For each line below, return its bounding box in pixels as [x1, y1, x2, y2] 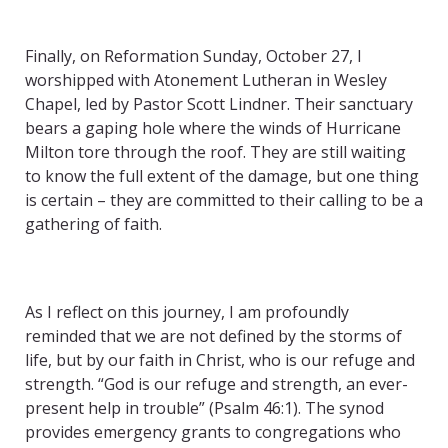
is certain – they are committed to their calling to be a [25, 189, 423, 212]
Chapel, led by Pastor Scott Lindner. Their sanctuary [25, 93, 413, 116]
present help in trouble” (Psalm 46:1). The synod [25, 397, 384, 420]
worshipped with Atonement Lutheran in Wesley [25, 69, 387, 92]
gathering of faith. [25, 213, 162, 236]
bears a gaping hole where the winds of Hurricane [25, 117, 401, 140]
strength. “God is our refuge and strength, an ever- [25, 373, 408, 396]
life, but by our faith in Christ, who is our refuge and [25, 349, 415, 372]
